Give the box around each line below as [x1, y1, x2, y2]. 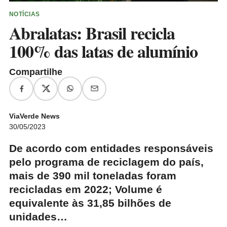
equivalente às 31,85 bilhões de [9, 197, 171, 209]
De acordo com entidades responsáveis [9, 142, 213, 154]
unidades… [9, 210, 67, 222]
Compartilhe [9, 66, 62, 77]
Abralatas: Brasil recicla [9, 20, 175, 46]
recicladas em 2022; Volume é [9, 183, 162, 195]
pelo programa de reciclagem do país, [9, 156, 204, 168]
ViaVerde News [9, 111, 60, 120]
